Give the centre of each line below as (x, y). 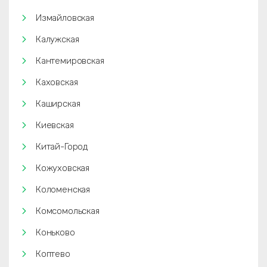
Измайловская (65, 18)
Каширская (58, 104)
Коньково (55, 232)
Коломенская (63, 190)
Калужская (58, 39)
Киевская (55, 125)
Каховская (57, 82)
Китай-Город (62, 147)
